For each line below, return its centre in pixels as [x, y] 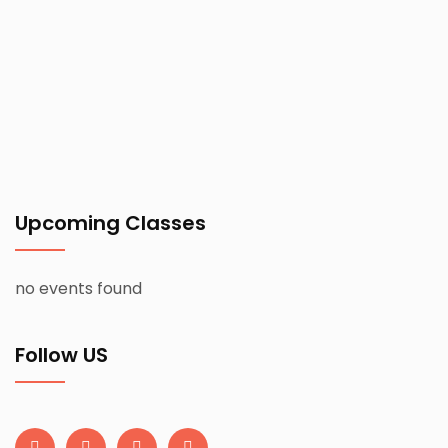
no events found [78, 288]
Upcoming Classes [110, 223]
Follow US [61, 355]
